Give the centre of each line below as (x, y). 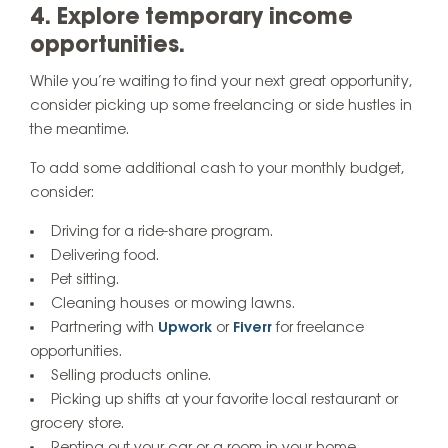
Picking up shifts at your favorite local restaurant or (224, 400)
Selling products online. (131, 376)
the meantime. (79, 130)
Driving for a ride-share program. (162, 232)
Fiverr (252, 328)
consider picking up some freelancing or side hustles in (221, 106)
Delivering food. (105, 256)
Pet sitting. (85, 280)
